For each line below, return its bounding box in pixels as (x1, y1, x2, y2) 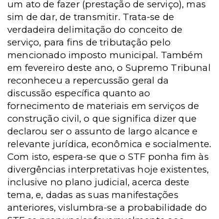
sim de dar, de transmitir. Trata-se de (7, 11, 175, 22)
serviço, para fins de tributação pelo (7, 37, 171, 48)
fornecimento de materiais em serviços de (7, 100, 199, 111)
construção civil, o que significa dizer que (7, 113, 197, 124)
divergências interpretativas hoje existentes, (7, 164, 209, 175)
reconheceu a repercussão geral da (7, 75, 169, 86)
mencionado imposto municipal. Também (7, 49, 203, 61)
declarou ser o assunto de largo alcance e (7, 126, 198, 137)
